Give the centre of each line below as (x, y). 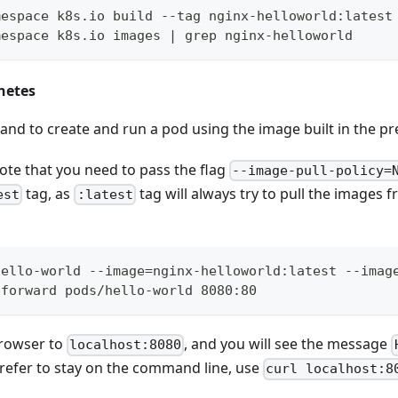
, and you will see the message (288, 344)
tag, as (48, 193)
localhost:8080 (126, 345)
